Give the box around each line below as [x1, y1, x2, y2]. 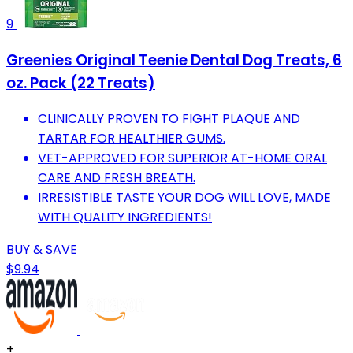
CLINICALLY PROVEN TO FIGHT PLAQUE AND [38, 110, 300, 128]
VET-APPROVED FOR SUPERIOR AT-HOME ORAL [38, 149, 327, 168]
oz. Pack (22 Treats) [6, 72, 155, 94]
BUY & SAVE [6, 240, 77, 259]
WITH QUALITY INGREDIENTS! [38, 208, 212, 227]
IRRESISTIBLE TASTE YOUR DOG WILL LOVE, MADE [38, 188, 331, 207]
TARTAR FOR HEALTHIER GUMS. [38, 129, 225, 148]
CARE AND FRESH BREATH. [38, 169, 195, 188]
